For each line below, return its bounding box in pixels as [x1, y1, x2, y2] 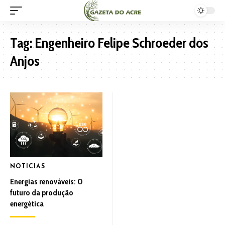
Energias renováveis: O [10, 176, 82, 186]
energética [10, 198, 44, 208]
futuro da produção [10, 187, 73, 197]
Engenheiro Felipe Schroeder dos [35, 34, 208, 51]
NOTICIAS [10, 163, 45, 170]
